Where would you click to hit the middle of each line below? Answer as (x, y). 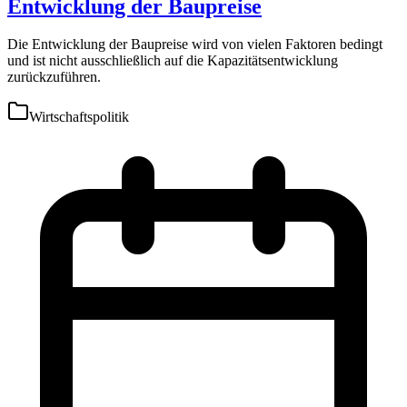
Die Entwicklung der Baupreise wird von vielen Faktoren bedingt (195, 45)
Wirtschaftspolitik (79, 117)
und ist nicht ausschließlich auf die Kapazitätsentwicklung (173, 61)
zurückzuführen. (54, 77)
